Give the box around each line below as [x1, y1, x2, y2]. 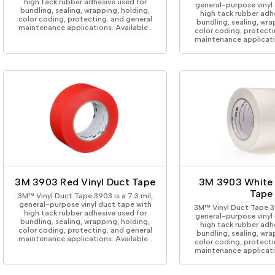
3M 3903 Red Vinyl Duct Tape [15, 176, 156, 188]
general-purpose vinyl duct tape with [18, 199, 152, 209]
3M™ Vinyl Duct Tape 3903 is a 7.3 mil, [17, 191, 153, 200]
